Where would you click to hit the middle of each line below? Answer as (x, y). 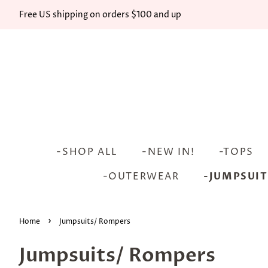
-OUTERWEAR (141, 176)
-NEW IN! (168, 152)
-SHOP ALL (87, 152)
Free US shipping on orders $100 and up (100, 14)
